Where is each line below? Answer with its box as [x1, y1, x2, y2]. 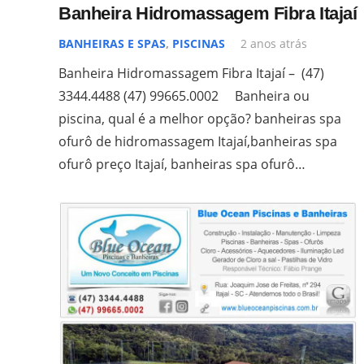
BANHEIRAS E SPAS [58, 35, 166, 51]
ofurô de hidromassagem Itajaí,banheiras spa [58, 132, 337, 150]
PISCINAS [172, 35, 225, 51]
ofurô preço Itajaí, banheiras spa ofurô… [58, 154, 305, 173]
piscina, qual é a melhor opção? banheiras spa [58, 109, 341, 128]
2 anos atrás [240, 35, 308, 51]
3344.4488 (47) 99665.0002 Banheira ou [58, 86, 310, 105]
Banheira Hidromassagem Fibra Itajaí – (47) [58, 63, 324, 82]
